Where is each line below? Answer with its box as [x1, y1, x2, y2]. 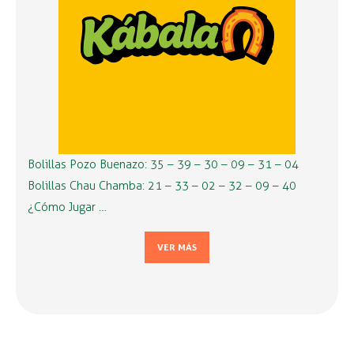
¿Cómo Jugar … [28, 200, 107, 215]
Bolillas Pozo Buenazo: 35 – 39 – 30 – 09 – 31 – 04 [28, 157, 299, 172]
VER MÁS [157, 242, 197, 254]
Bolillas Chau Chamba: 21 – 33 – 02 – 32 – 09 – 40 [28, 179, 296, 194]
